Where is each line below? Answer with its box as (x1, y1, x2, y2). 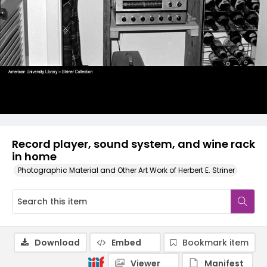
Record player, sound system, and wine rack (12, 136, 255, 151)
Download (35, 237, 80, 249)
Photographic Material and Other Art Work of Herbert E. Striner (18, 165, 235, 175)
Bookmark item (182, 237, 249, 249)
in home (12, 149, 57, 164)
